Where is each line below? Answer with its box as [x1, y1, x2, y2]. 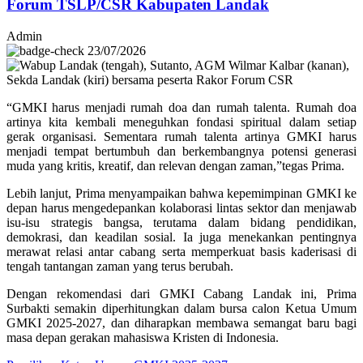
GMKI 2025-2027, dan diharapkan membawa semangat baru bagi [6, 315, 357, 330]
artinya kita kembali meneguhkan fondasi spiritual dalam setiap [6, 114, 357, 129]
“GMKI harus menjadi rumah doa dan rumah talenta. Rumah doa [6, 100, 357, 114]
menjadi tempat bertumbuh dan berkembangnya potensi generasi [6, 143, 357, 158]
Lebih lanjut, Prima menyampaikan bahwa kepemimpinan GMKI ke [6, 186, 357, 200]
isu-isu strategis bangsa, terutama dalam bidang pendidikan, [6, 215, 357, 229]
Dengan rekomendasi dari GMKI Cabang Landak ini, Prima [6, 286, 357, 301]
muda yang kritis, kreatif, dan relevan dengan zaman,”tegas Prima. [6, 158, 344, 173]
